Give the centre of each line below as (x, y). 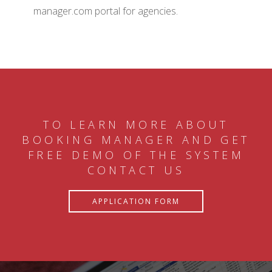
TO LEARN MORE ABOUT (136, 124)
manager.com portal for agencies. (106, 11)
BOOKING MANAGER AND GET (136, 139)
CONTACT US (136, 170)
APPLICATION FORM (136, 201)
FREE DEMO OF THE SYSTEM (136, 155)
